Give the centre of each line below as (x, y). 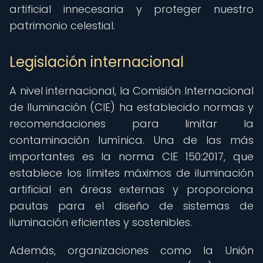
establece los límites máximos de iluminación (131, 173)
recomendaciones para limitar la (131, 124)
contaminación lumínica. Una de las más (131, 140)
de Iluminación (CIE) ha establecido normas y (131, 107)
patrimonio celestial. (62, 26)
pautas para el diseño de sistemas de (131, 206)
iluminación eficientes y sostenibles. (101, 222)
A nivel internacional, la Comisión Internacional (131, 91)
